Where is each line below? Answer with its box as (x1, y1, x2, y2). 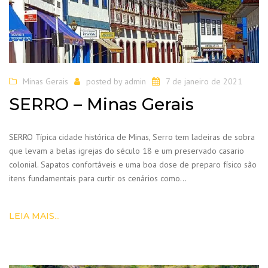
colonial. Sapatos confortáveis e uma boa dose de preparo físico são (9, 159, 257, 170)
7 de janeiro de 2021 (166, 76, 242, 87)
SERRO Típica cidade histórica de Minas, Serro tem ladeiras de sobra (9, 131, 255, 142)
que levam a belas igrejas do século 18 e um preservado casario (9, 145, 244, 156)
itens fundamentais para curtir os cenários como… (9, 172, 187, 184)
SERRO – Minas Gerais (9, 93, 194, 114)
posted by (86, 76, 124, 87)
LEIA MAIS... (9, 210, 60, 221)
